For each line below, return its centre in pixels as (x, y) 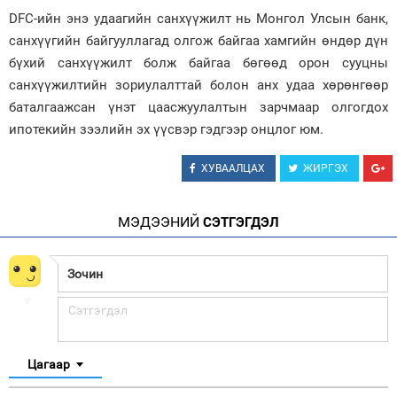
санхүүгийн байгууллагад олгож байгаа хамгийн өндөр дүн (198, 41)
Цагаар (49, 364)
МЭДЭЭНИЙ (159, 222)
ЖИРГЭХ (326, 168)
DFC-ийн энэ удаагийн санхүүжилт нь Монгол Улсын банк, (198, 19)
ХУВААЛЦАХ (233, 168)
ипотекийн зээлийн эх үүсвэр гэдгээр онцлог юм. (168, 129)
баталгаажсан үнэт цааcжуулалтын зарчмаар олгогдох (198, 107)
